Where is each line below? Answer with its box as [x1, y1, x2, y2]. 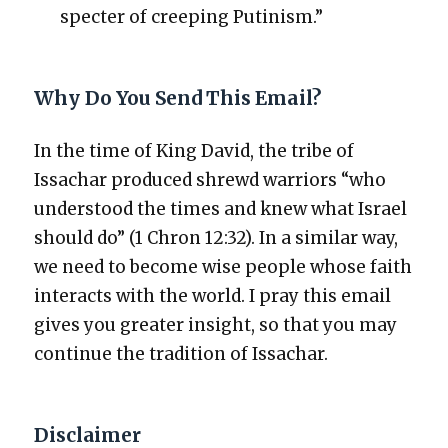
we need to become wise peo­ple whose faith [34, 256, 413, 279]
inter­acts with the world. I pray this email [34, 285, 392, 308]
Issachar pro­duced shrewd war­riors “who [34, 169, 387, 192]
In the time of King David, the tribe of [34, 140, 355, 163]
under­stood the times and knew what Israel [34, 198, 408, 221]
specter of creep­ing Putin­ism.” [59, 6, 323, 29]
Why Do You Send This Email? [34, 86, 321, 111]
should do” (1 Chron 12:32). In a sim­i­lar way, [34, 227, 399, 250]
